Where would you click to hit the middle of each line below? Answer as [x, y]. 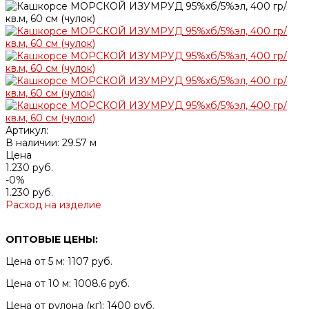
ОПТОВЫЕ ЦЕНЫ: [52, 239]
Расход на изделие [53, 205]
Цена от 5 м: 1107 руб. [59, 261]
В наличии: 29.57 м [51, 142]
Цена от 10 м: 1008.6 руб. [68, 283]
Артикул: [27, 130]
